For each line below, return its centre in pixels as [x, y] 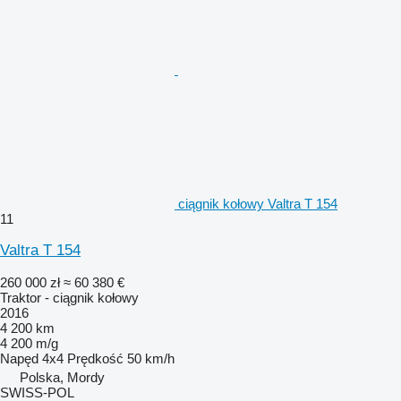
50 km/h [151, 358]
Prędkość [95, 358]
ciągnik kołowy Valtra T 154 [258, 203]
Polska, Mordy [62, 377]
